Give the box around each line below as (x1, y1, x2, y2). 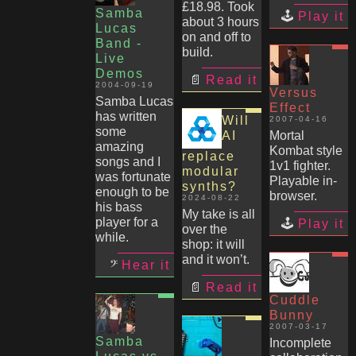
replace (182, 149, 235, 163)
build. (182, 45, 213, 59)
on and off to (182, 30, 251, 44)
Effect (269, 101, 311, 114)
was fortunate (95, 170, 171, 184)
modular (182, 164, 239, 178)
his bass (95, 200, 142, 214)
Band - (95, 37, 142, 50)
